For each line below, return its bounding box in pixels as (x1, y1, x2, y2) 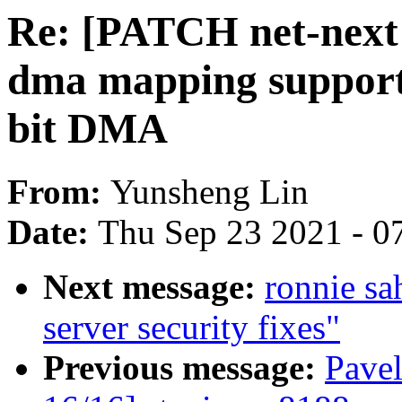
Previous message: (43, 348, 325, 388)
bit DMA (7, 105, 168, 152)
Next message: (43, 267, 265, 307)
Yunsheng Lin (110, 172, 309, 212)
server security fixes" (43, 308, 340, 347)
